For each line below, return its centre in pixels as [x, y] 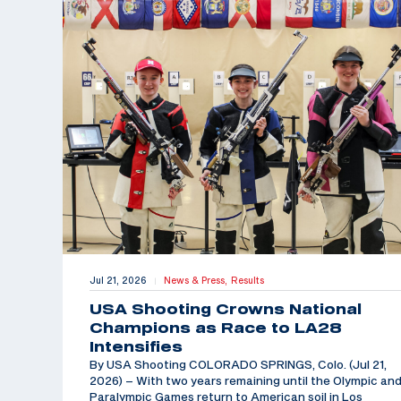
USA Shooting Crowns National [226, 309]
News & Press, [197, 281]
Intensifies [136, 347]
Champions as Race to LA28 [216, 328]
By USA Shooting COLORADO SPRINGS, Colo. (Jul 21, [238, 365]
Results [247, 281]
